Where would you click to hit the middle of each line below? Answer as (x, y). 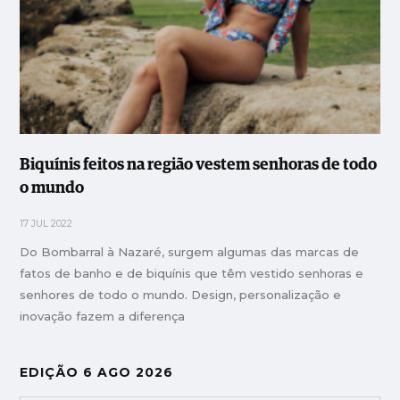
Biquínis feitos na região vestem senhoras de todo (199, 166)
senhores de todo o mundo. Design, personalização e (181, 295)
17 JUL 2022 (46, 224)
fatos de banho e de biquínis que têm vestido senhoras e (192, 274)
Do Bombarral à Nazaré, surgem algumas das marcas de (190, 252)
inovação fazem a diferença (103, 317)
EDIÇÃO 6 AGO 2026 (97, 373)
